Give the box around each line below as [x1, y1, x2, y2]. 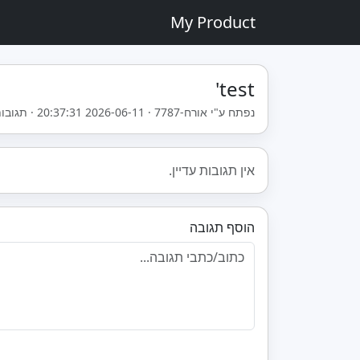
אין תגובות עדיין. [169, 162, 255, 179]
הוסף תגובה [190, 219, 255, 236]
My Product [170, 11, 256, 33]
